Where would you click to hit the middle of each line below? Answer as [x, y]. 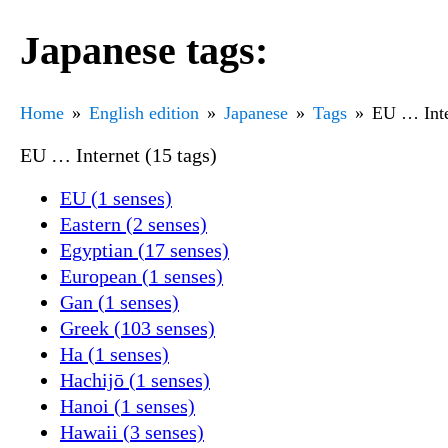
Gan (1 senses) [119, 301]
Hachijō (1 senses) [135, 379]
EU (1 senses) [116, 197]
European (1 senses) [141, 275]
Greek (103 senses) [137, 327]
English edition [144, 112]
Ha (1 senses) [114, 353]
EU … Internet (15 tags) [118, 154]
